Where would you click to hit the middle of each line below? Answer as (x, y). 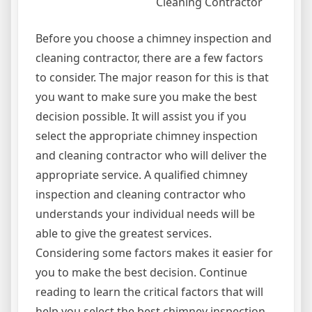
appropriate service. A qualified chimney (141, 175)
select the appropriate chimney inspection (147, 136)
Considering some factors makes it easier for (154, 253)
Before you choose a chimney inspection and (154, 39)
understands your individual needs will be (145, 214)
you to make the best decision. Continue (141, 273)
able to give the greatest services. (124, 234)
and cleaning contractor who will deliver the (151, 156)
